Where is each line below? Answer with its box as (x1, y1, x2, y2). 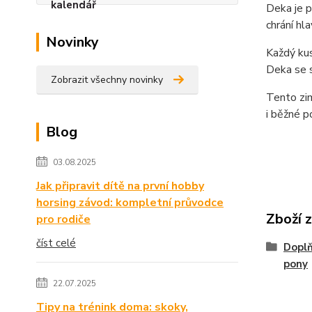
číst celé (36, 236, 76, 250)
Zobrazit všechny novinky (51, 73, 163, 86)
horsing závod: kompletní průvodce (36, 195, 224, 210)
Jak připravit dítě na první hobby (36, 178, 204, 194)
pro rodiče (36, 212, 91, 227)
